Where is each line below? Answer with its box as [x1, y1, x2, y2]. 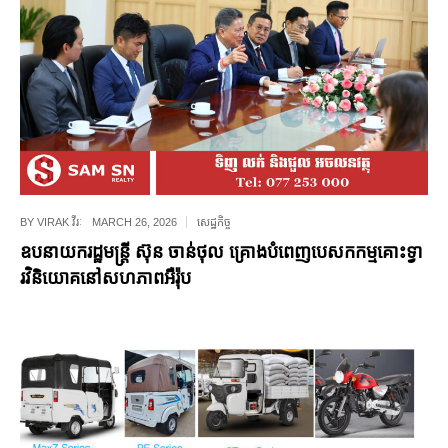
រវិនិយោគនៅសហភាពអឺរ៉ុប [20, 268, 191, 289]
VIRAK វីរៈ [37, 216, 82, 229]
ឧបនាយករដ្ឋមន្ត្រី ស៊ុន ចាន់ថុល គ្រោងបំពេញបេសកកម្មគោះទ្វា [20, 242, 423, 263]
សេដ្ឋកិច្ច [197, 216, 231, 229]
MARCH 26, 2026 [92, 216, 177, 229]
